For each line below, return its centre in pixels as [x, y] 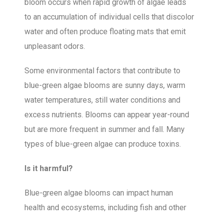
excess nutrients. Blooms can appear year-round [107, 115]
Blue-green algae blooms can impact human [99, 193]
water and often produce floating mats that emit [105, 32]
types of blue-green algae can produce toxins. [103, 144]
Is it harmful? [49, 169]
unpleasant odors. [55, 46]
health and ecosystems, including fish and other [105, 208]
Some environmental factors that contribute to [102, 71]
